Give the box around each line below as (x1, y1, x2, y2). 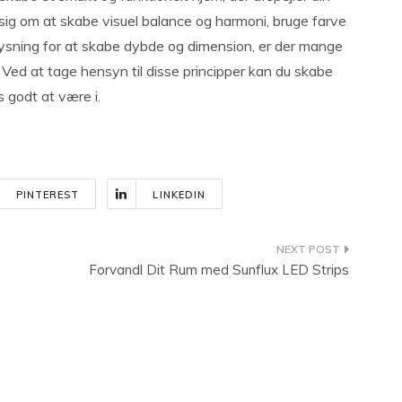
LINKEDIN (153, 188, 206, 201)
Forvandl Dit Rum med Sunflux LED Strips (89, 261, 349, 278)
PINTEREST (15, 188, 80, 201)
